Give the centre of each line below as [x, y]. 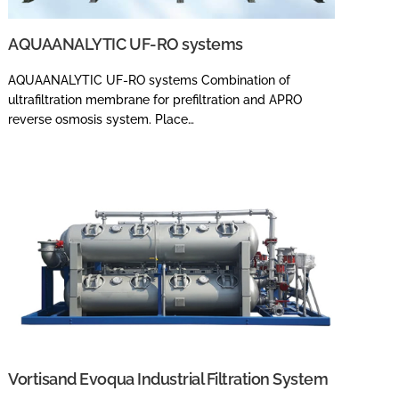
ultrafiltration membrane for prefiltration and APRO [155, 99]
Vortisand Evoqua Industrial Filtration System [168, 379]
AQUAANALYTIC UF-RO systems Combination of [150, 80]
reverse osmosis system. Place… [102, 119]
